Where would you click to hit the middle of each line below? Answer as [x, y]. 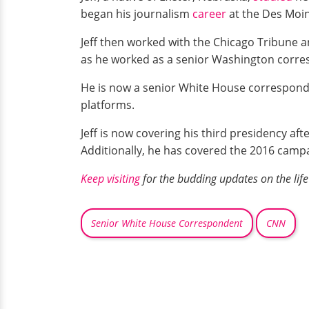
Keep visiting [110, 179]
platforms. [108, 105]
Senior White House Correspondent [167, 223]
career [209, 14]
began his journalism [137, 14]
